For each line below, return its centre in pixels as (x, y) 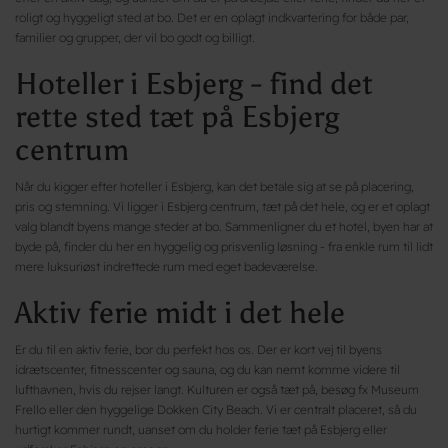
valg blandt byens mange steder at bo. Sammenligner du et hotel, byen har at (224, 226)
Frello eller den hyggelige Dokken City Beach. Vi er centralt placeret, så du (216, 409)
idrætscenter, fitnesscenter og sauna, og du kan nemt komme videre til (207, 369)
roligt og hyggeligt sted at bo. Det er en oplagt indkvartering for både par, (212, 17)
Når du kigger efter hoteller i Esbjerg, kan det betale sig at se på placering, (214, 186)
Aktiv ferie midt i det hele (180, 312)
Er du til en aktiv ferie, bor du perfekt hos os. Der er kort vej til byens (198, 349)
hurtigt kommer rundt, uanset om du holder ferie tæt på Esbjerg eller (201, 429)
